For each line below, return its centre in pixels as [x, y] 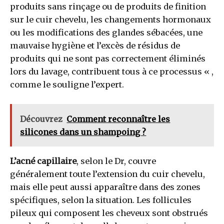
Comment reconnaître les [118, 119]
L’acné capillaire [43, 161]
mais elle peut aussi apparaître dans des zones [105, 187]
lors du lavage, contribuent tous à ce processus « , [112, 71]
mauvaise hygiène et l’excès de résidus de [95, 45]
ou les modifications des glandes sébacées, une [106, 32]
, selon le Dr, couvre [116, 161]
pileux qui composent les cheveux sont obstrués [109, 213]
